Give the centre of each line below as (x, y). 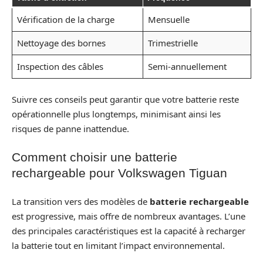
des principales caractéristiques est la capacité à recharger (129, 230)
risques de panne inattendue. (70, 128)
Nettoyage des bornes (61, 43)
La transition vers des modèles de (81, 201)
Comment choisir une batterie (95, 157)
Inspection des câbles (60, 67)
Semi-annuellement (187, 67)
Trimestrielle (173, 43)
